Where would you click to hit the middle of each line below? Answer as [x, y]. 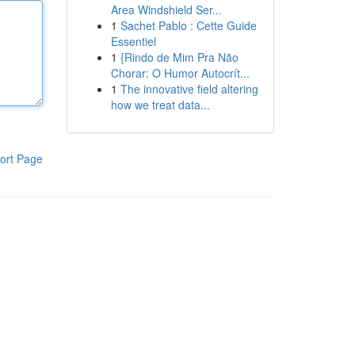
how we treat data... [160, 105]
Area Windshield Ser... [166, 10]
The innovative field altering [189, 89]
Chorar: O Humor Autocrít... [180, 73]
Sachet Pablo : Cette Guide [188, 25]
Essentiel [133, 41]
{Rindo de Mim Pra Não [179, 57]
